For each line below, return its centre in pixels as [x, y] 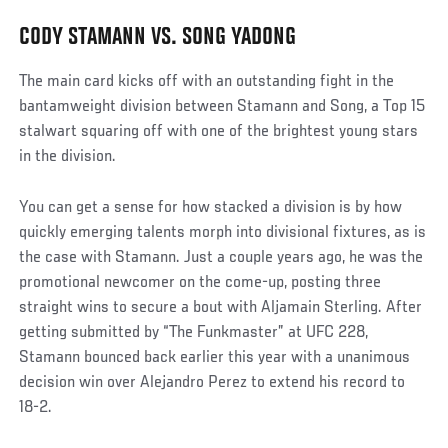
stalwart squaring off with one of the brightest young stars [219, 132]
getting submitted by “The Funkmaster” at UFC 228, [194, 333]
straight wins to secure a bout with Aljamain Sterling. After [221, 308]
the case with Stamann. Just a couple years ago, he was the [221, 258]
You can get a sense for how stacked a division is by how [211, 208]
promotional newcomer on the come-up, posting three [200, 283]
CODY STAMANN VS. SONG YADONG [158, 38]
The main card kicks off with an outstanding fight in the [207, 82]
